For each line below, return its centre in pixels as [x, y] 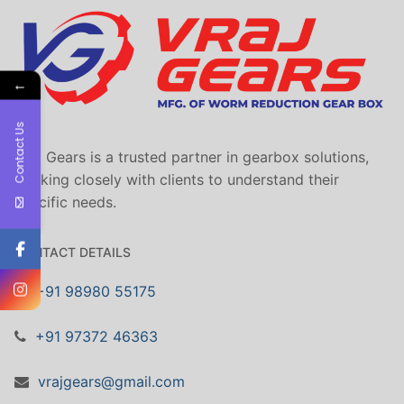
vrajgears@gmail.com [111, 382]
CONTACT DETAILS [73, 252]
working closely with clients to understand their [177, 180]
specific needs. [65, 202]
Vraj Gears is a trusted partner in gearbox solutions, [192, 157]
